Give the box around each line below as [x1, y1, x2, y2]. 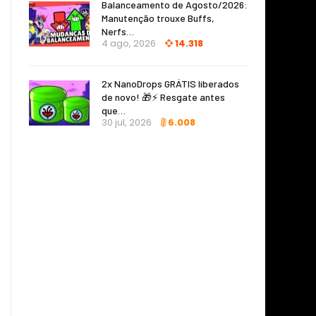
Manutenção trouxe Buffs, [102, 11, 214, 24]
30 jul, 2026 [102, 115, 152, 129]
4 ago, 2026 [102, 36, 156, 50]
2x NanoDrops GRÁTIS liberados [102, 77, 239, 90]
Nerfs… [102, 25, 134, 37]
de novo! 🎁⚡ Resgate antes [102, 90, 225, 103]
